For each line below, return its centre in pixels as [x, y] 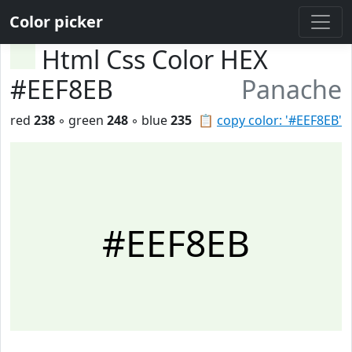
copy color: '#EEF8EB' [279, 120]
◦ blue [149, 120]
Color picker [56, 22]
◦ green [81, 120]
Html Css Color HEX [155, 59]
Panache [291, 89]
